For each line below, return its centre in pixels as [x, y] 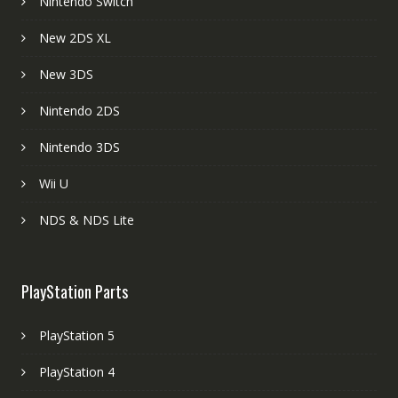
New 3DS [66, 74]
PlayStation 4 [76, 371]
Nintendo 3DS [79, 147]
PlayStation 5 [76, 335]
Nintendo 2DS [79, 110]
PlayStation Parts [74, 291]
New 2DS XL [75, 37]
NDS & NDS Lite [86, 219]
